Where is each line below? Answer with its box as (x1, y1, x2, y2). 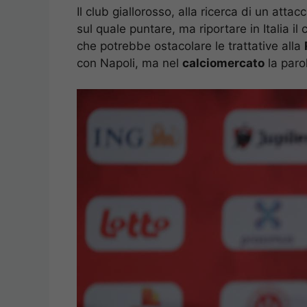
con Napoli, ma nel (77, 56, 182, 70)
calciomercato (182, 56, 265, 70)
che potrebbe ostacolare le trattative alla (77, 38, 304, 53)
